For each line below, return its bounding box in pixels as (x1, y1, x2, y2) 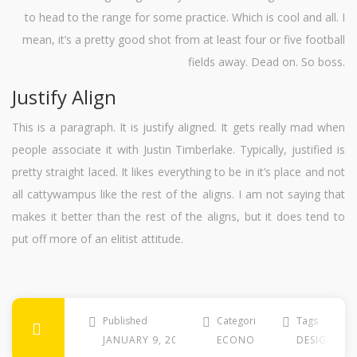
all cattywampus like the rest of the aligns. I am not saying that (12, 186, 345, 202)
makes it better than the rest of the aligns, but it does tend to (12, 209, 345, 225)
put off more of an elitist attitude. (12, 231, 183, 247)
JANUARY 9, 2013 (103, 333, 190, 347)
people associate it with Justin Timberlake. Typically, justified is (12, 142, 345, 158)
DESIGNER (296, 333, 347, 347)
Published (103, 314, 147, 328)
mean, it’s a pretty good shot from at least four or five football (22, 32, 345, 48)
